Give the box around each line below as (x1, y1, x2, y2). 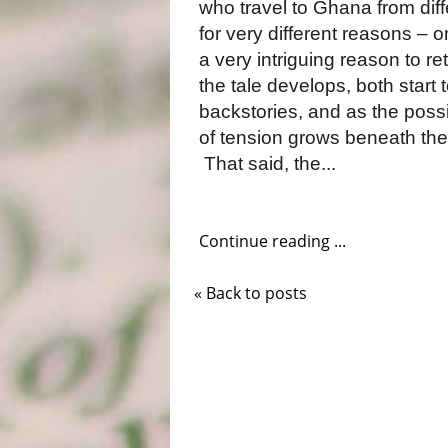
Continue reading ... (199, 229, 347, 252)
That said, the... (204, 153, 337, 175)
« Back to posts (194, 281, 308, 304)
